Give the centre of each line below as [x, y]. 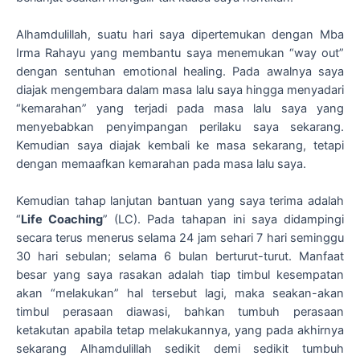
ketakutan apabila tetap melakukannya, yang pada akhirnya [180, 331]
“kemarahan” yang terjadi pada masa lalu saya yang [180, 109]
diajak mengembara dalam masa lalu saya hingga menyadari [180, 90]
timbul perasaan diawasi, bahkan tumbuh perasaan [180, 312]
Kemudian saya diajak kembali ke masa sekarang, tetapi [180, 146]
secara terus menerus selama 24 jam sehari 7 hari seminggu [180, 238]
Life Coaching [62, 220]
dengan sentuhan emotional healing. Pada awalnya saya [180, 72]
